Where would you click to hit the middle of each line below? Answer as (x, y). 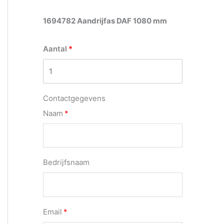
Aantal (55, 49)
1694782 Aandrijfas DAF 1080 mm (105, 21)
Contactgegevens (74, 98)
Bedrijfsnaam (66, 162)
